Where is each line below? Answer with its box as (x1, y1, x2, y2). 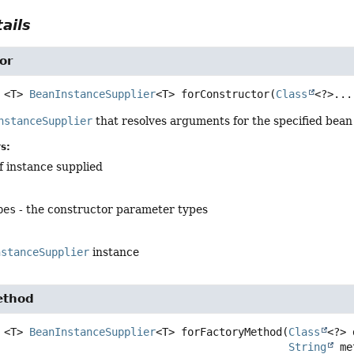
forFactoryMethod (181, 325, 283, 338)
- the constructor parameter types (16, 203, 209, 217)
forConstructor (181, 88, 270, 101)
